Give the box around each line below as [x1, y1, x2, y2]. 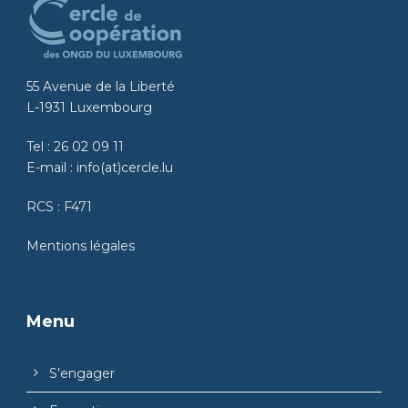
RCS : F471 [26, 198, 92, 215]
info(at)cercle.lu [76, 158, 173, 176]
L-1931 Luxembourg [26, 98, 152, 116]
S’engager [49, 364, 115, 382]
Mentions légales [26, 237, 135, 254]
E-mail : [26, 158, 76, 176]
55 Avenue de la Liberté [26, 77, 175, 95]
